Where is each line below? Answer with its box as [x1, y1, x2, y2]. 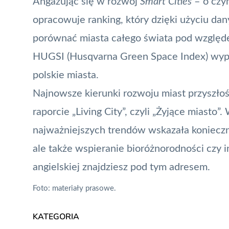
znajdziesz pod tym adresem [82, 162, 208, 172]
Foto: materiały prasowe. [33, 184, 116, 192]
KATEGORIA [33, 211, 79, 222]
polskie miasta [33, 70, 96, 80]
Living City [76, 106, 122, 117]
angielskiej [33, 162, 82, 172]
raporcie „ [33, 106, 76, 117]
